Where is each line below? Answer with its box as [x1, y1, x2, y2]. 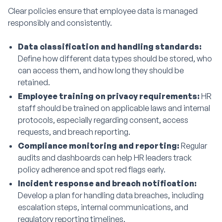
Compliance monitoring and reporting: [18, 141, 181, 151]
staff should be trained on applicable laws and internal [18, 103, 210, 113]
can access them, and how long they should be [18, 65, 184, 75]
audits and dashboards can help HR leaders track [18, 153, 192, 163]
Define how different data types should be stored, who [18, 54, 212, 63]
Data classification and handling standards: [18, 42, 202, 52]
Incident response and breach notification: [18, 178, 197, 188]
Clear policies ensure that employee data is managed [8, 6, 198, 16]
